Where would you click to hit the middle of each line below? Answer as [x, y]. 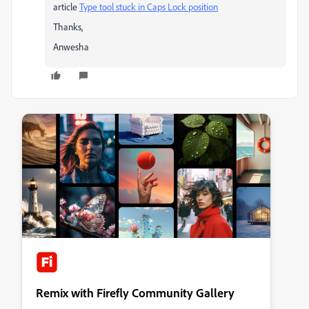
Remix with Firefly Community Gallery [135, 292]
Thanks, [68, 27]
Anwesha [71, 47]
